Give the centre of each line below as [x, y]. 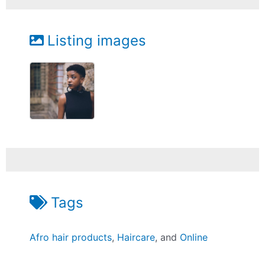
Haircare [136, 237]
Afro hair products [71, 237]
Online [194, 237]
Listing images [97, 41]
